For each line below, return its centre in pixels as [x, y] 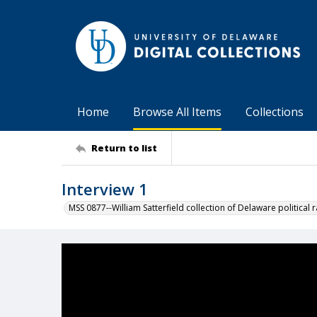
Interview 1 [105, 189]
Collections [275, 112]
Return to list [124, 148]
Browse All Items [177, 112]
